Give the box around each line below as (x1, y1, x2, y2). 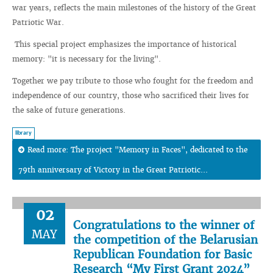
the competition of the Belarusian (73, 233, 258, 247)
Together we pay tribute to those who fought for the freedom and (12, 76, 253, 85)
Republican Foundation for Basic (73, 247, 252, 261)
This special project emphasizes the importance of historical (12, 40, 236, 49)
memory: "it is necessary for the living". (12, 54, 161, 63)
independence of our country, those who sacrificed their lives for (12, 91, 249, 100)
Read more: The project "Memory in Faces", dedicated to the (27, 145, 247, 154)
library (15, 130, 32, 136)
